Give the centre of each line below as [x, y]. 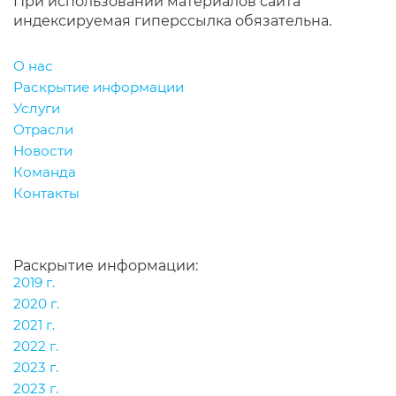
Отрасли [43, 130]
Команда [45, 172]
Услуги [37, 108]
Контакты [46, 194]
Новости [43, 151]
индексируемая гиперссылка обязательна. [172, 20]
